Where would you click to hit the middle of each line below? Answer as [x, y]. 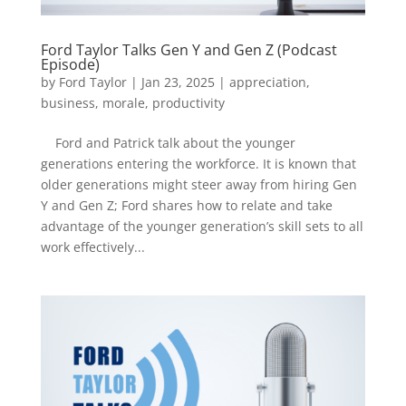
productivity [188, 102]
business [68, 102]
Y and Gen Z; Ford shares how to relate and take [186, 205]
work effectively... [92, 246]
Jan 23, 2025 [178, 82]
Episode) [70, 64]
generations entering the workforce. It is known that [198, 163]
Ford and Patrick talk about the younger [168, 142]
